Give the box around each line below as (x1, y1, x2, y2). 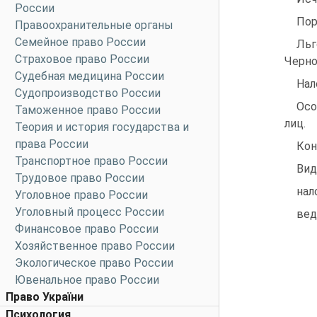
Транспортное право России (15, 154, 168, 168)
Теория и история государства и (15, 120, 189, 134)
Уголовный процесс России (15, 205, 164, 219)
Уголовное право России (15, 188, 148, 202)
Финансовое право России (15, 222, 158, 236)
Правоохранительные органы (15, 18, 173, 32)
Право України (6, 290, 83, 304)
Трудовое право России (15, 171, 144, 185)
